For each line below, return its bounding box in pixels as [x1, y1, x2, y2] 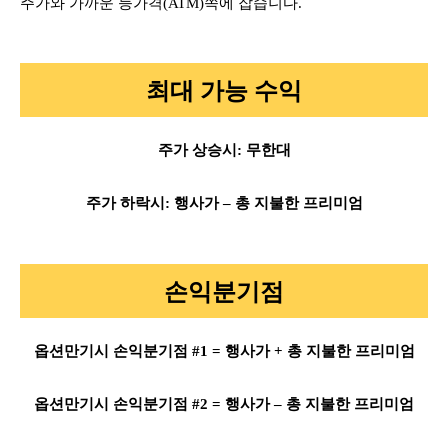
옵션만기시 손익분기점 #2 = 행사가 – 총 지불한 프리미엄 [34, 395, 414, 412]
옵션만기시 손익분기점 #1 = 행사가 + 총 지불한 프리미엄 [33, 342, 415, 359]
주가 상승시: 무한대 [157, 142, 291, 159]
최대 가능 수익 [146, 74, 302, 107]
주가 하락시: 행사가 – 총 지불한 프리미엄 [85, 195, 363, 212]
